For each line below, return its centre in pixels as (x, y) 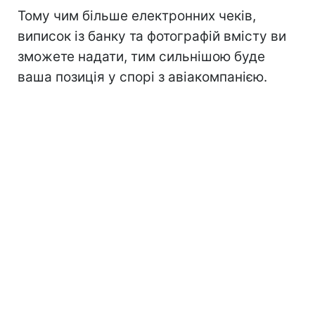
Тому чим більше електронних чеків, (137, 15)
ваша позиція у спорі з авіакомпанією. (142, 77)
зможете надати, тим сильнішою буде (141, 56)
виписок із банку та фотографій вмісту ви (152, 36)
